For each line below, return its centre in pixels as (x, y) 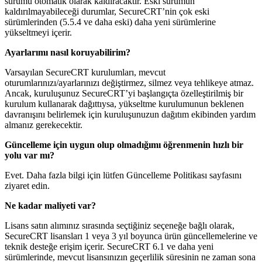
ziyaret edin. (27, 185)
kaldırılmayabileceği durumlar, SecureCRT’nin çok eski (107, 11)
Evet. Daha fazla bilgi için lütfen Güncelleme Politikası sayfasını (123, 175)
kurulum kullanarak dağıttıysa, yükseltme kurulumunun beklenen (124, 104)
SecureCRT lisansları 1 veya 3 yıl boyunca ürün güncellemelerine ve (131, 236)
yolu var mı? (30, 155)
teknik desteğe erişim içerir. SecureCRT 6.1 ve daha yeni (109, 246)
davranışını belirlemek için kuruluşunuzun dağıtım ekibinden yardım (130, 114)
